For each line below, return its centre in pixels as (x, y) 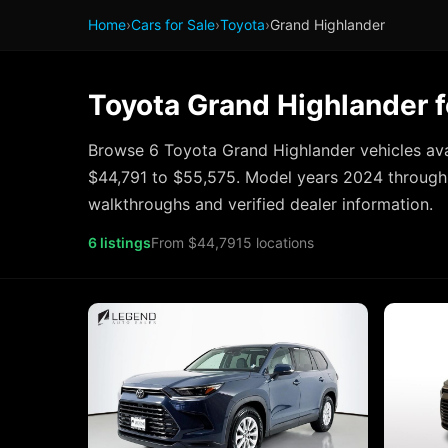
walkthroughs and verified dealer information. (260, 204)
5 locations (278, 242)
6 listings (119, 242)
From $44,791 (197, 242)
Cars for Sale (173, 24)
